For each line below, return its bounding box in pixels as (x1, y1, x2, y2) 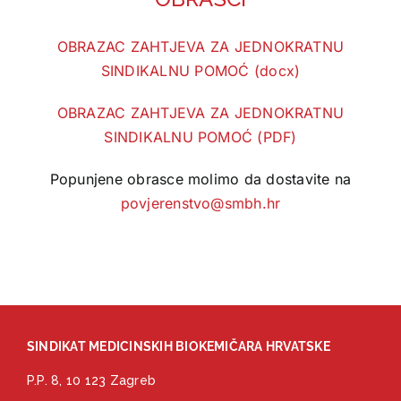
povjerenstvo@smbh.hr (120, 193, 281, 212)
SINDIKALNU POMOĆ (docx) (100, 61, 301, 80)
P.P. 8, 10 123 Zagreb (26, 372, 157, 388)
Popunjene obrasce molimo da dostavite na (49, 169, 352, 188)
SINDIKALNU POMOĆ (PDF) (104, 127, 297, 146)
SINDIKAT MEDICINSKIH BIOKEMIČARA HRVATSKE (26, 338, 330, 354)
